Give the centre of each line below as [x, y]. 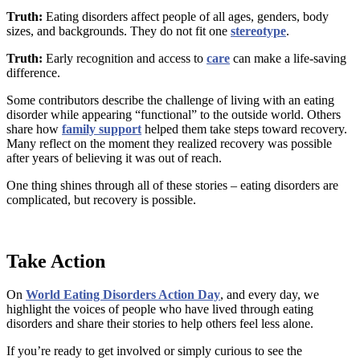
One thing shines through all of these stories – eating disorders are [172, 185]
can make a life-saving [288, 58]
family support [102, 129]
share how [34, 129]
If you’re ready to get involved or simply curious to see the [154, 351]
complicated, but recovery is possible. [101, 199]
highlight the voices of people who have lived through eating [160, 309]
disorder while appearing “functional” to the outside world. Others [174, 114]
